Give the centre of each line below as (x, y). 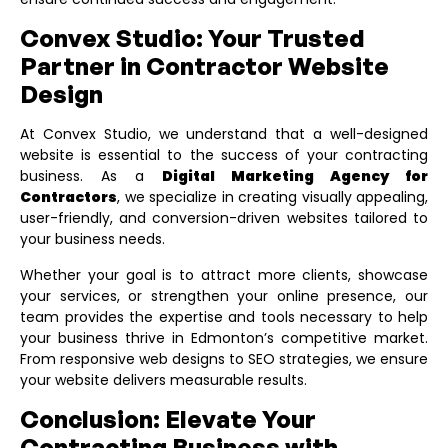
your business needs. (92, 239)
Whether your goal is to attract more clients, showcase (224, 274)
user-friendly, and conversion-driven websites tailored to (224, 218)
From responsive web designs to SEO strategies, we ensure (224, 358)
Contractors (68, 197)
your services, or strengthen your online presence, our (224, 295)
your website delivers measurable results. (163, 379)
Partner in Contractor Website (204, 66)
